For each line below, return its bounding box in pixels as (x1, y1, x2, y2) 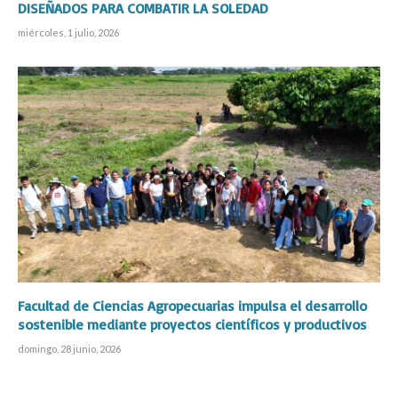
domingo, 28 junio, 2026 (18, 342, 121, 354)
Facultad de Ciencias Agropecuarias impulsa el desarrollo (18, 296, 367, 314)
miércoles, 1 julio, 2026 (18, 26, 119, 38)
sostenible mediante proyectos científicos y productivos (18, 314, 367, 333)
